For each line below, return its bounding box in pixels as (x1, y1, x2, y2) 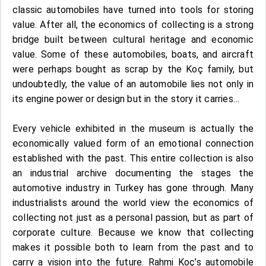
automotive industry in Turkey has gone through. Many (12, 182, 254, 194)
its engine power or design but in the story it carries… (12, 93, 240, 104)
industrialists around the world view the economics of (12, 197, 254, 208)
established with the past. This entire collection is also (12, 152, 254, 164)
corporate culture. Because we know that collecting (12, 226, 254, 238)
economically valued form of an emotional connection (12, 137, 254, 149)
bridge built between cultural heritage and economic (12, 33, 254, 45)
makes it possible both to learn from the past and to (12, 241, 254, 253)
